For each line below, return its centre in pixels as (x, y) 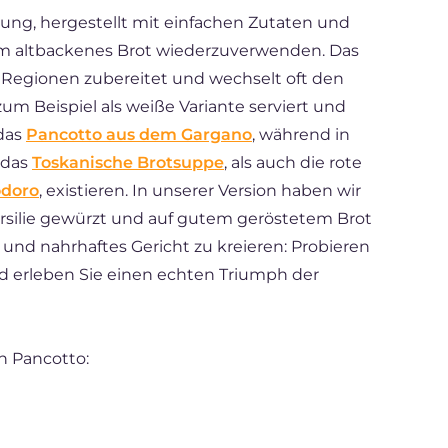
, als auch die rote (293, 162)
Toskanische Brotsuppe (128, 162)
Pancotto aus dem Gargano (139, 134)
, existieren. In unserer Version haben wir (200, 190)
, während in (301, 134)
